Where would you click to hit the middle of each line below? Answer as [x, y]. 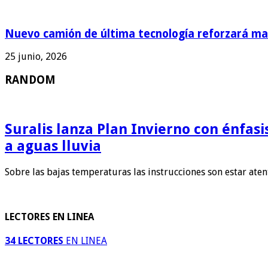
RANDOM [30, 80]
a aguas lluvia [53, 146]
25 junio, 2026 [36, 57]
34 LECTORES [34, 241]
